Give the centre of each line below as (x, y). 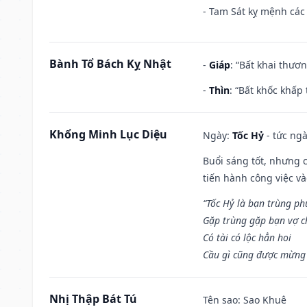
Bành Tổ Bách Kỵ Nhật (110, 63)
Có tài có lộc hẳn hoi (247, 237)
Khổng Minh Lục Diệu (108, 134)
